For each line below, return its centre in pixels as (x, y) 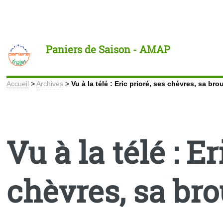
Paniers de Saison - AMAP (108, 49)
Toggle (14, 24)
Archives (50, 83)
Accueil (18, 83)
